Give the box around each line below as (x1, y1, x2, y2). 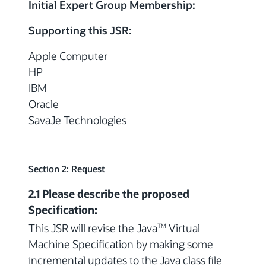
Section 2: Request (28, 163, 105, 175)
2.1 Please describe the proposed (28, 186, 189, 201)
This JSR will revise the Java (28, 221, 157, 236)
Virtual (166, 221, 200, 236)
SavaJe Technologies (28, 113, 126, 128)
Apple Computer (28, 49, 107, 64)
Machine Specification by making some (28, 237, 213, 252)
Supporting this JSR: (28, 23, 132, 38)
